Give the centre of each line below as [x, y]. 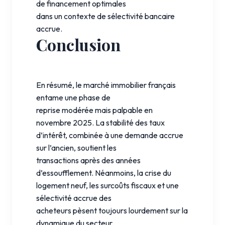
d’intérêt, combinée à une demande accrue [110, 135]
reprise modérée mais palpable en [94, 110]
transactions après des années [88, 160]
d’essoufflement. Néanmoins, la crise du [104, 173]
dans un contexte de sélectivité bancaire [105, 16]
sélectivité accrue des [74, 198]
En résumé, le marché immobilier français [106, 85]
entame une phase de [73, 97]
